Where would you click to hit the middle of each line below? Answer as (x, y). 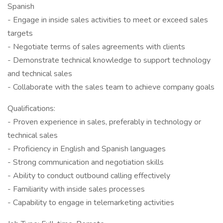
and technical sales (40, 74)
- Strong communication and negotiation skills (86, 162)
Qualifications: (31, 109)
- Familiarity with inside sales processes (76, 189)
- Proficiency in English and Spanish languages (87, 149)
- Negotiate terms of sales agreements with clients (96, 47)
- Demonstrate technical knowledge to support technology (109, 60)
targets (20, 33)
